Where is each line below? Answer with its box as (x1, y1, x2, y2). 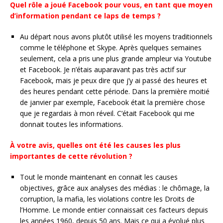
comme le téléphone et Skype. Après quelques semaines (20, 43, 202, 52)
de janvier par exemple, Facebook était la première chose (20, 98, 205, 107)
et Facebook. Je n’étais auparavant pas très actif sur (20, 65, 186, 74)
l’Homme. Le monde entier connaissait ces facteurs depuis (20, 205, 208, 215)
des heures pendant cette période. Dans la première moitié (20, 87, 210, 96)
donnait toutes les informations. (20, 119, 123, 129)
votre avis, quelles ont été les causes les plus (15, 140, 181, 150)
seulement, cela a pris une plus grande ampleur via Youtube (20, 54, 212, 63)
